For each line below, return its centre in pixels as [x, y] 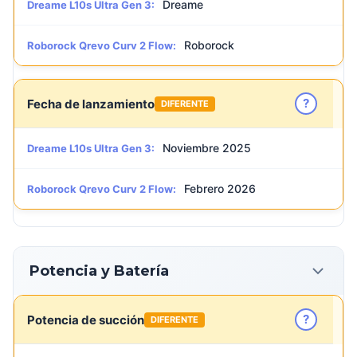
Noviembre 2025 [207, 148]
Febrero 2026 [220, 188]
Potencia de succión [86, 320]
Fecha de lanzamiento [91, 104]
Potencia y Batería [99, 271]
